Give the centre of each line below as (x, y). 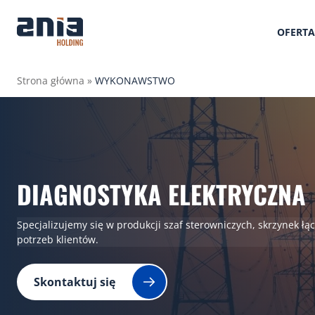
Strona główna (51, 81)
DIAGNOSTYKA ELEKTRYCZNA (161, 193)
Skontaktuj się (75, 282)
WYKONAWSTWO (135, 81)
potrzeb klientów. (58, 240)
